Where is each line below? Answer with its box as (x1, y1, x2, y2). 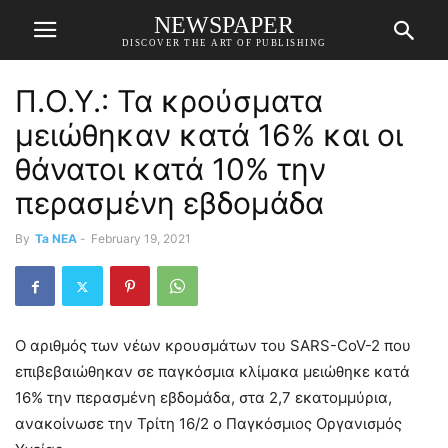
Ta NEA (35, 231, 77, 246)
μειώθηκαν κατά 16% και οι (15, 117, 403, 153)
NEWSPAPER (154, 11, 294, 38)
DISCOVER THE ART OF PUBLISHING (121, 37, 327, 48)
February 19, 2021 (91, 231, 191, 246)
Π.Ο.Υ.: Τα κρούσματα (15, 83, 323, 119)
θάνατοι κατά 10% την (15, 151, 326, 187)
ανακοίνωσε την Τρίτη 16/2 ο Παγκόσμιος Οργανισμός (15, 414, 402, 433)
